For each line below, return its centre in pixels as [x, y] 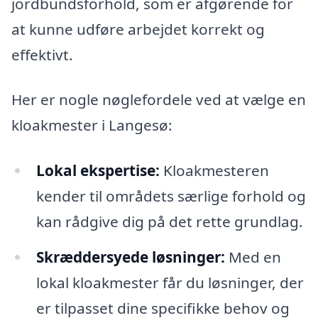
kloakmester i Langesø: [92, 125]
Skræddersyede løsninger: [130, 257]
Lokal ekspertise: [98, 171]
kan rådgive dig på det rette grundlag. [169, 222]
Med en [253, 257]
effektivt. [42, 54]
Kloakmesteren [214, 171]
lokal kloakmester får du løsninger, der [170, 282]
